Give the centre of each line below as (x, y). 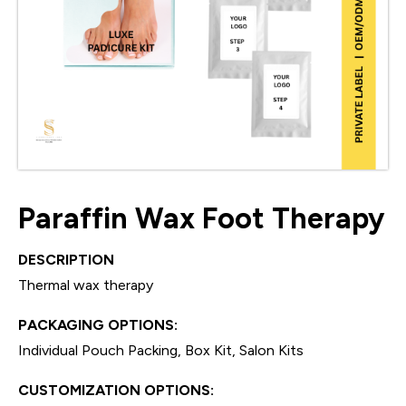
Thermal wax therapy (86, 285)
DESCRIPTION (66, 259)
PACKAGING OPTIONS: (98, 324)
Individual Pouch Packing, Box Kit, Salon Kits (161, 350)
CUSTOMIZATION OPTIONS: (116, 390)
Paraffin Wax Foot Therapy (201, 218)
